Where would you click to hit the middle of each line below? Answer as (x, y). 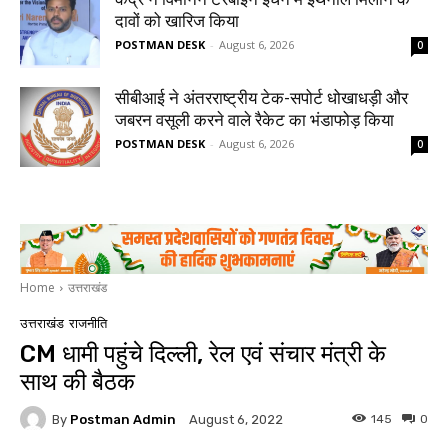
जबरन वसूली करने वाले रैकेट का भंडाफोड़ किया (254, 119)
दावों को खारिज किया (177, 20)
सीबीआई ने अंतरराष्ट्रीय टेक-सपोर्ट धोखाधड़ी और (261, 97)
